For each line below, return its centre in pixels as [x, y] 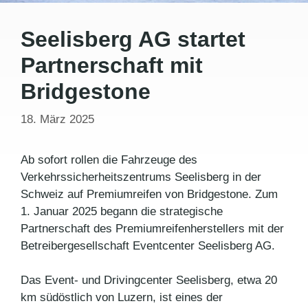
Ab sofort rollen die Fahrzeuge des [109, 159]
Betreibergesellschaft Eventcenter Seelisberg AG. [148, 245]
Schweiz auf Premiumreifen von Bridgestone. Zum [149, 194]
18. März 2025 [57, 119]
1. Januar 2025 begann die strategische [122, 211]
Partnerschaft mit [112, 66]
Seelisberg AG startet [133, 40]
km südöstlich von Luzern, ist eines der [122, 298]
